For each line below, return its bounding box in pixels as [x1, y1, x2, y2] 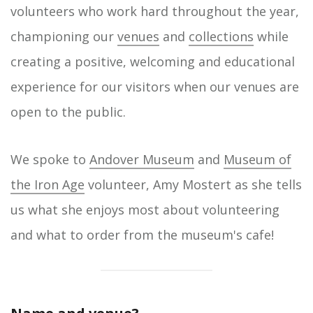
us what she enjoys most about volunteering [10, 201, 279, 218]
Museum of [224, 151, 291, 168]
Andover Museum [89, 151, 194, 168]
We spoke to [10, 151, 89, 168]
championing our [10, 28, 117, 45]
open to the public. [10, 103, 126, 120]
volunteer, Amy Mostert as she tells [85, 176, 302, 193]
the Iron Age [10, 176, 85, 193]
